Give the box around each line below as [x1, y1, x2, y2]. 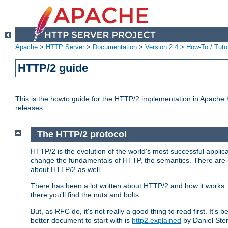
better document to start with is [31, 216, 132, 224]
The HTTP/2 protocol [37, 129, 127, 140]
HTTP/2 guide [18, 62, 89, 75]
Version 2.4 [145, 43, 178, 51]
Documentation [93, 43, 137, 51]
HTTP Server [46, 43, 84, 51]
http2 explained [132, 216, 181, 224]
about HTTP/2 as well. [31, 165, 102, 174]
